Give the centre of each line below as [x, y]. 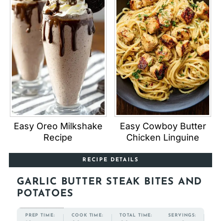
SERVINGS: [183, 216]
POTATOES [45, 194]
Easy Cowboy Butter [163, 126]
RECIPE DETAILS [110, 160]
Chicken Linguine [163, 138]
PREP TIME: [40, 216]
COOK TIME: [88, 215]
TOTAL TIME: [136, 215]
